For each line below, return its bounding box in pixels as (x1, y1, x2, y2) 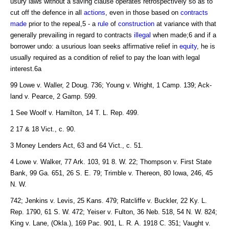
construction (118, 19, 154, 28)
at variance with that (154, 19, 216, 28)
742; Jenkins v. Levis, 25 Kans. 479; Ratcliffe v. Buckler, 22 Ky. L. (10, 196, 207, 204)
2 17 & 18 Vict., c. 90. (10, 125, 76, 133)
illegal (134, 31, 151, 39)
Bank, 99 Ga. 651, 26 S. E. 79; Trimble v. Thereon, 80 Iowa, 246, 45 (10, 169, 213, 177)
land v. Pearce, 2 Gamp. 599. (10, 92, 97, 100)
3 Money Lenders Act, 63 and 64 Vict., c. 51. (10, 141, 143, 149)
